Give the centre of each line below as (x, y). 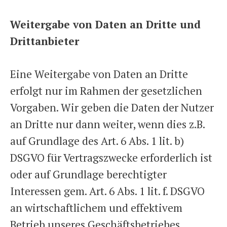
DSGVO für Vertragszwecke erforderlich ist (111, 157)
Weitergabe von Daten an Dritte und (105, 24)
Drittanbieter (45, 41)
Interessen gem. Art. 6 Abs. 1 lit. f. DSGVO (107, 191)
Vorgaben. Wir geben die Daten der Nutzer (112, 107)
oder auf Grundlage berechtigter (88, 174)
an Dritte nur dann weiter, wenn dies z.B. (107, 124)
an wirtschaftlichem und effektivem (96, 207)
